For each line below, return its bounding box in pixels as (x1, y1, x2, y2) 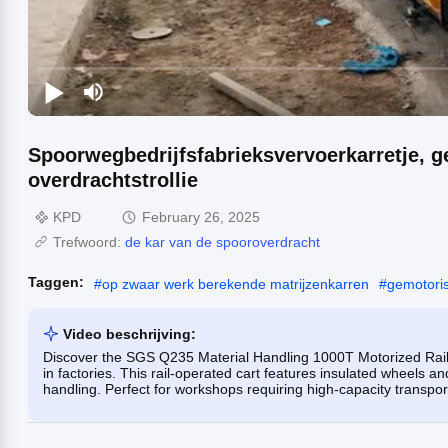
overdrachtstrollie (28, 168, 198, 191)
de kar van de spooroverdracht (125, 233, 320, 250)
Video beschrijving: (63, 325, 196, 342)
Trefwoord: (53, 233, 125, 250)
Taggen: (28, 273, 84, 290)
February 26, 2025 (142, 208, 260, 225)
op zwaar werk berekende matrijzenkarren (102, 275, 369, 292)
